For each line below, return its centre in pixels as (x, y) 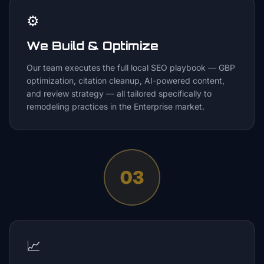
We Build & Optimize (93, 46)
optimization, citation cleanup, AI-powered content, (126, 80)
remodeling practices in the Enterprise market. (115, 106)
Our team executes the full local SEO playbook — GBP (131, 67)
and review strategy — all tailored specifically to (119, 93)
